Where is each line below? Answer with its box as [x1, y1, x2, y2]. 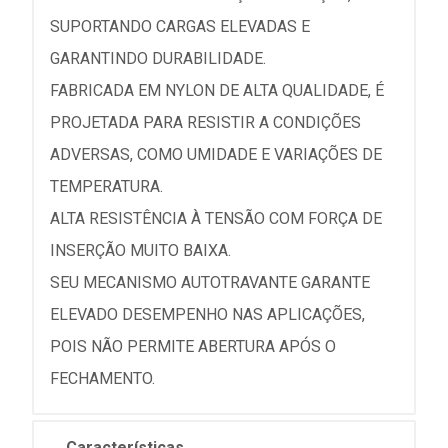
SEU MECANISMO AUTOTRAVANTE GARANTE [50, 273, 370, 292]
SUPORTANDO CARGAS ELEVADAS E [50, 17, 310, 36]
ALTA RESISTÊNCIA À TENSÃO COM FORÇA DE [50, 209, 382, 228]
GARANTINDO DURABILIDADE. [50, 49, 266, 68]
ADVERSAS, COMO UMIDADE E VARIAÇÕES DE [50, 145, 382, 164]
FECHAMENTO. [50, 369, 155, 388]
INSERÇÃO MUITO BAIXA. [50, 241, 231, 260]
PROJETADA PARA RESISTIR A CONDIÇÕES [50, 113, 361, 132]
